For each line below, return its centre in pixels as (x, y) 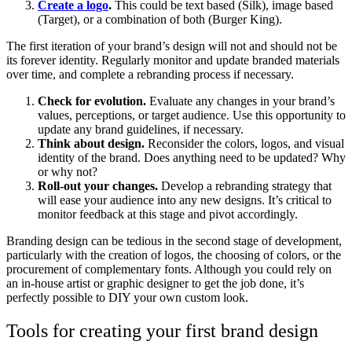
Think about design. (93, 144)
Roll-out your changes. (99, 186)
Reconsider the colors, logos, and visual (246, 144)
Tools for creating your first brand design (162, 331)
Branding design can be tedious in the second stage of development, (174, 241)
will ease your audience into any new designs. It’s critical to (185, 200)
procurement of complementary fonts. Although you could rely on (169, 269)
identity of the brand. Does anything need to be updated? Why (192, 158)
